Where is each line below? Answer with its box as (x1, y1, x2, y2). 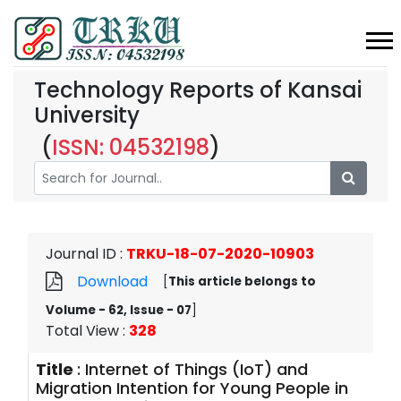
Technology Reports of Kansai (34, 75, 362, 105)
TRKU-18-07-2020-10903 (126, 243, 314, 264)
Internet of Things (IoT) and (85, 358, 308, 380)
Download (77, 271, 148, 292)
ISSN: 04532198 (52, 132, 209, 162)
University (34, 100, 140, 130)
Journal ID (46, 243, 116, 264)
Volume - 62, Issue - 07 (46, 302, 192, 319)
